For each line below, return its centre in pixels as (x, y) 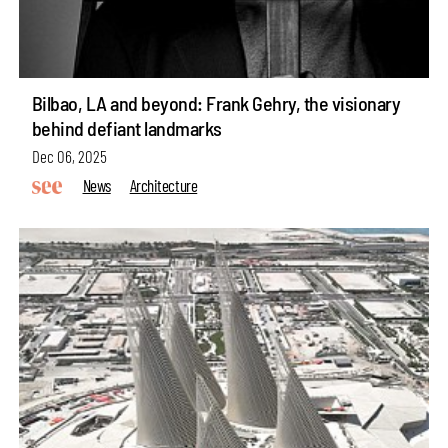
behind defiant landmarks (126, 128)
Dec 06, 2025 (69, 156)
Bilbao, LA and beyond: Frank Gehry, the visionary (216, 103)
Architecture (163, 184)
